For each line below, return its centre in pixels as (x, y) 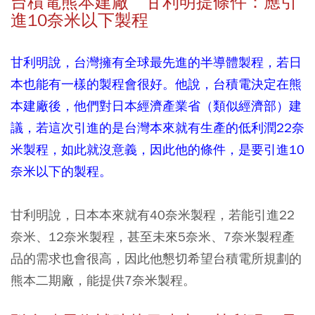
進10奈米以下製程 (79, 20)
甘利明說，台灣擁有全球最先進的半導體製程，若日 (156, 62)
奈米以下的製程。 (61, 171)
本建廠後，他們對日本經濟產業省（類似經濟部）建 (156, 106)
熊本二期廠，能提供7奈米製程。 (103, 280)
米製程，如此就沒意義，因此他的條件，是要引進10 (157, 149)
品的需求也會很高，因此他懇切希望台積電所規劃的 (156, 258)
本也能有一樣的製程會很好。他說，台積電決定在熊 (156, 84)
